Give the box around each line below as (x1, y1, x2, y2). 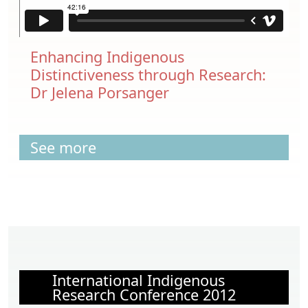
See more (30, 137, 96, 157)
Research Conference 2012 (52, 284, 236, 305)
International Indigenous (52, 269, 225, 290)
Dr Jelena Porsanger (30, 82, 169, 102)
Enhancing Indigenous (30, 46, 184, 67)
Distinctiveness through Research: (30, 64, 266, 85)
